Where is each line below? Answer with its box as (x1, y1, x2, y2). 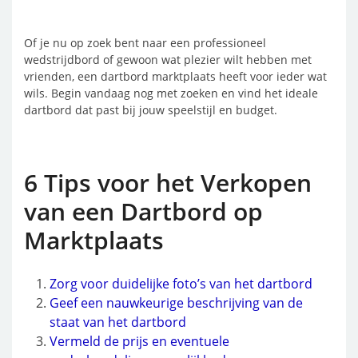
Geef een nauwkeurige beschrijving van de (50, 294, 303, 312)
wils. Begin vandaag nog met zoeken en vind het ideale (24, 86, 318, 101)
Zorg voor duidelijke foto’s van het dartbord (50, 275, 312, 292)
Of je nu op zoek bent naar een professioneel (24, 35, 266, 50)
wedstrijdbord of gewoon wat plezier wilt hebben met (24, 52, 312, 67)
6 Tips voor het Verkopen (24, 166, 312, 199)
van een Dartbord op (24, 195, 263, 228)
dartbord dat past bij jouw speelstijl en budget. (24, 102, 277, 117)
